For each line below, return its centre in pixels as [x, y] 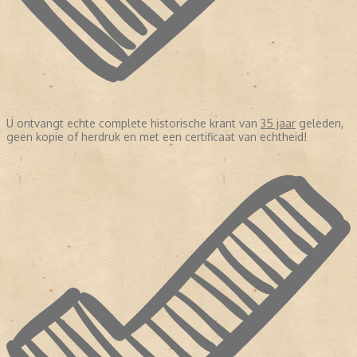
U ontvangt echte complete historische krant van [133, 124]
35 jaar [278, 124]
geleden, [320, 124]
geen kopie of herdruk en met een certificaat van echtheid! [157, 137]
